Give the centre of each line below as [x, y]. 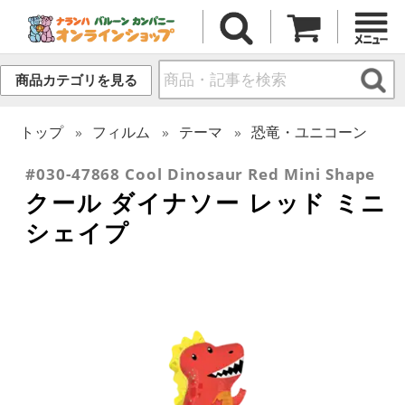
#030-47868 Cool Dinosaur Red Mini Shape [201, 174]
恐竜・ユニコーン [310, 132]
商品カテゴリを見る [76, 80]
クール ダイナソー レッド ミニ [206, 202]
